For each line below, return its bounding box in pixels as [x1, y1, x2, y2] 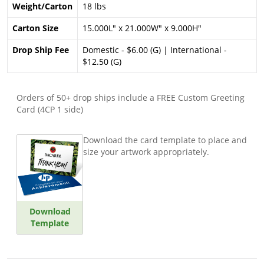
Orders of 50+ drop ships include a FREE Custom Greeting [16, 92, 245, 104]
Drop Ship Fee [12, 44, 69, 56]
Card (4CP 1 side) [16, 104, 83, 115]
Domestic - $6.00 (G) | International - [82, 44, 227, 56]
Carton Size [12, 22, 58, 34]
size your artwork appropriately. [83, 146, 210, 158]
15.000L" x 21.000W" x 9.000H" [82, 22, 202, 34]
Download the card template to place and [83, 134, 247, 146]
